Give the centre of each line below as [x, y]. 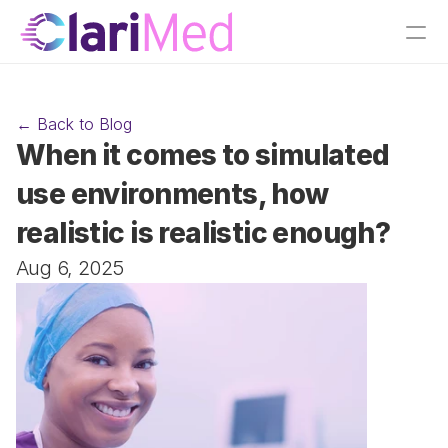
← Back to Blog [74, 124]
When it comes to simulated [203, 155]
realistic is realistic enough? [203, 233]
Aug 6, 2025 [70, 268]
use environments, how [172, 194]
